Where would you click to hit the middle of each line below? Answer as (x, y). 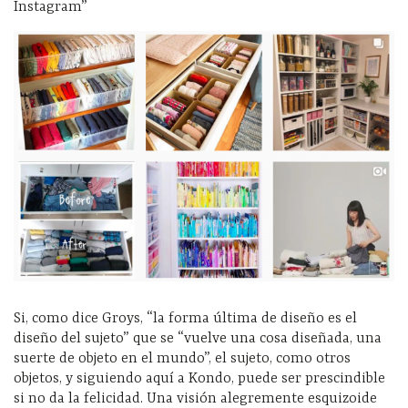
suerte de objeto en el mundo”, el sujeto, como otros (182, 358)
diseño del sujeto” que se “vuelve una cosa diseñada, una (198, 338)
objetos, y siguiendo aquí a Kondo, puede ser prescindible (199, 378)
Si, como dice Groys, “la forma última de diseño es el (185, 318)
